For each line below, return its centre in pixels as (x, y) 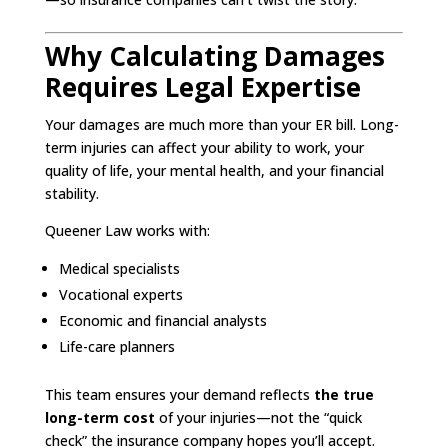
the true (343, 394)
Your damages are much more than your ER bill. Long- (221, 124)
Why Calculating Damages (214, 55)
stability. (71, 193)
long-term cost (99, 417)
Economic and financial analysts (162, 320)
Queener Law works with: (127, 230)
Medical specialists (119, 268)
